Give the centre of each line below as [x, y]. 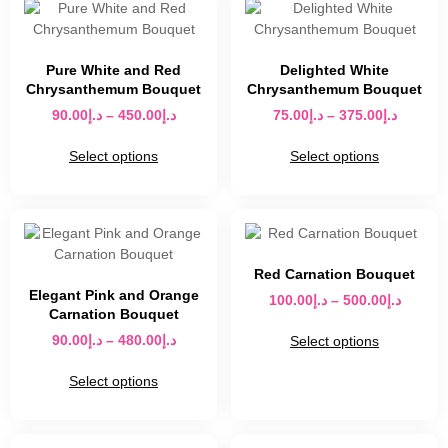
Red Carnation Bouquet [334, 274]
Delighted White [334, 70]
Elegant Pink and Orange [113, 295]
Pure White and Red [113, 70]
